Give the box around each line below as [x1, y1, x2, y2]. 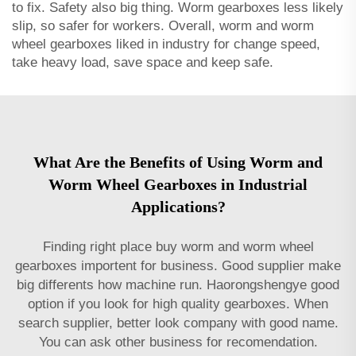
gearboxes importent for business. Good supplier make [15, 257, 341, 273]
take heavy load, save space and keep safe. [12, 54, 273, 70]
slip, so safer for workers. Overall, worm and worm [12, 17, 314, 33]
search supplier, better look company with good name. [17, 315, 339, 331]
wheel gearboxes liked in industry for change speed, [12, 36, 320, 52]
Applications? [130, 197, 226, 215]
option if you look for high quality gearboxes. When [28, 296, 328, 311]
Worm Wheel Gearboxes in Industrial [48, 175, 308, 193]
